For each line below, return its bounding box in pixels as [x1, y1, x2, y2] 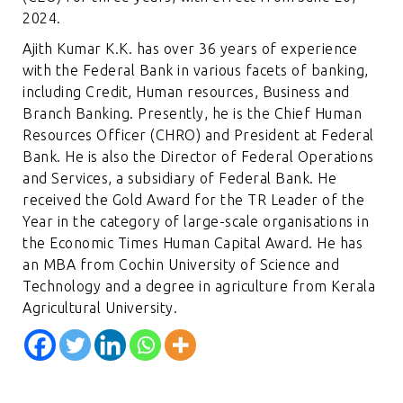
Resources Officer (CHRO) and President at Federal [22, 126, 374, 143]
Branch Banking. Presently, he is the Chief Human [22, 104, 363, 121]
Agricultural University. [22, 299, 178, 316]
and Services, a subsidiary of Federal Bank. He [22, 169, 337, 186]
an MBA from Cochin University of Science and [22, 255, 340, 273]
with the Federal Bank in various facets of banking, [22, 61, 369, 78]
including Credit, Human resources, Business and [22, 83, 350, 100]
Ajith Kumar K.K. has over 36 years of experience [22, 40, 358, 57]
